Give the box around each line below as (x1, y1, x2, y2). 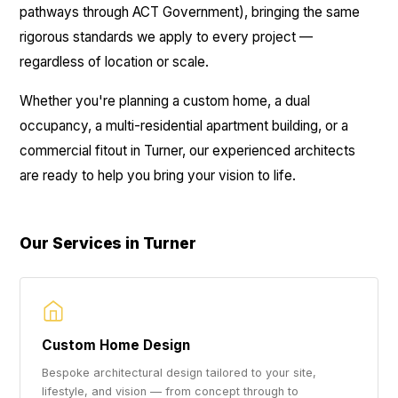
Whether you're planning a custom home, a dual (20, 92, 311, 109)
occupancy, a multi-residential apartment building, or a (20, 117, 349, 134)
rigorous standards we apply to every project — (20, 28, 314, 45)
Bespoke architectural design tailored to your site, (42, 366, 317, 379)
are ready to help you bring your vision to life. (20, 167, 297, 184)
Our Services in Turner (20, 234, 196, 252)
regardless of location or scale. (20, 53, 210, 70)
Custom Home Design (42, 337, 191, 354)
